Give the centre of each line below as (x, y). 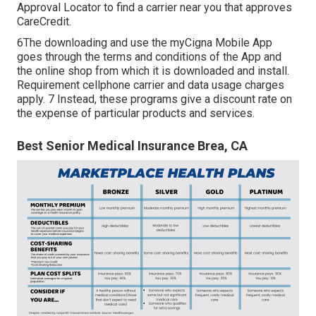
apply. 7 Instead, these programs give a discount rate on (154, 99)
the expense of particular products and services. (136, 114)
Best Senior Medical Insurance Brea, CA (132, 146)
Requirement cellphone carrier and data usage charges (151, 85)
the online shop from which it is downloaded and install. (153, 71)
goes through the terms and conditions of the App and (149, 57)
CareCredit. (44, 22)
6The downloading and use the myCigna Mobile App (145, 43)
